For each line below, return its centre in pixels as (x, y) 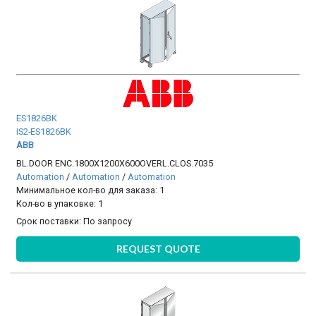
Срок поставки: (50, 221)
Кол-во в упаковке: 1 (60, 203)
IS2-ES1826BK (44, 132)
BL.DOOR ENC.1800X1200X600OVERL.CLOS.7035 (115, 163)
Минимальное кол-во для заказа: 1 (91, 190)
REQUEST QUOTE (158, 249)
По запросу (108, 221)
